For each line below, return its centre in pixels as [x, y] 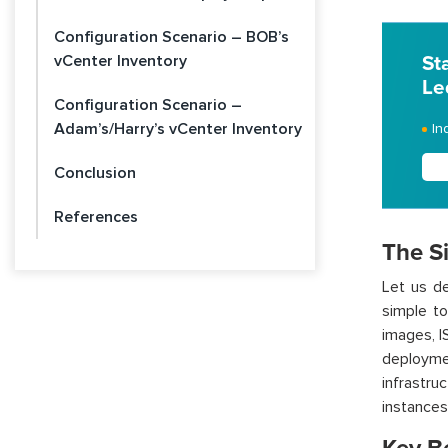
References [96, 217]
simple [404, 311]
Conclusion [95, 173]
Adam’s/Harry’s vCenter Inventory [178, 129]
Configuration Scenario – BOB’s [171, 37]
